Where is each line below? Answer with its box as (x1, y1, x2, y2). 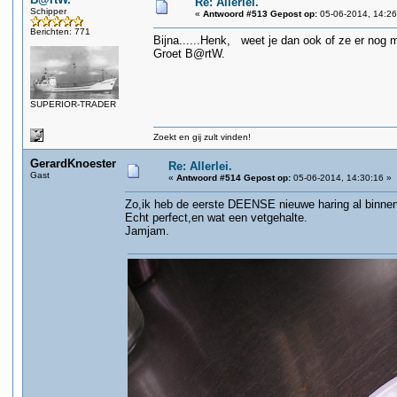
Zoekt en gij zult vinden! (153, 132, 251, 142)
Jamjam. (125, 224, 169, 237)
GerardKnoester (30, 157, 116, 170)
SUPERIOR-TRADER (30, 99, 116, 109)
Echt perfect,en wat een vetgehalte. (125, 211, 307, 224)
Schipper (30, 6, 66, 16)
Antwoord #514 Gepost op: (176, 173, 291, 183)
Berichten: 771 (30, 27, 90, 36)
